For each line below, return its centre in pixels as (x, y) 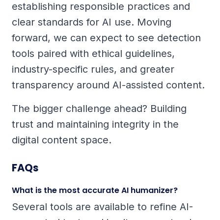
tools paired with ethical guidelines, (93, 53)
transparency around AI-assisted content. (108, 85)
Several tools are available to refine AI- (102, 206)
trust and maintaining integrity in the (95, 124)
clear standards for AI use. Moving (92, 22)
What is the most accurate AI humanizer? (95, 190)
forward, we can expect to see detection (106, 38)
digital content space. (62, 140)
